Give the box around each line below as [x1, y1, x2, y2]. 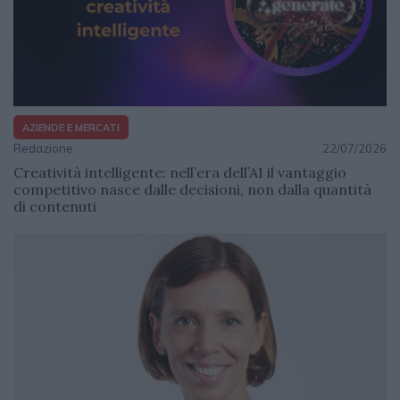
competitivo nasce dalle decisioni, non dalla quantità [13, 180, 371, 199]
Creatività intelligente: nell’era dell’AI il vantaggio [13, 163, 346, 182]
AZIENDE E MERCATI [22, 121, 120, 134]
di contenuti [13, 197, 96, 216]
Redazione [13, 141, 73, 156]
